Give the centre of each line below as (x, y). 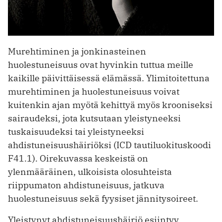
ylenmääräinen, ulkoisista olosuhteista (90, 172)
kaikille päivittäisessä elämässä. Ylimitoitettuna (109, 78)
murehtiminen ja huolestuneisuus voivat (94, 92)
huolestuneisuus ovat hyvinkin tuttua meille (101, 65)
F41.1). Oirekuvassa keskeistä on (78, 159)
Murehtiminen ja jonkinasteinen (77, 52)
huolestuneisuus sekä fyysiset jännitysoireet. (103, 199)
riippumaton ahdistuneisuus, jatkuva (86, 185)
